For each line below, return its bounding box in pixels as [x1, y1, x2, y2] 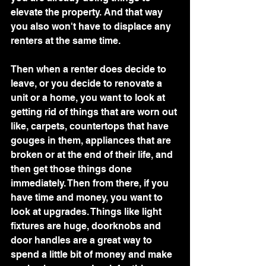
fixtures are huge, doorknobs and [11, 220, 163, 232]
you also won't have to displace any [11, 20, 173, 32]
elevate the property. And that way [11, 6, 165, 18]
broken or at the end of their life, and [11, 148, 175, 160]
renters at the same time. [11, 34, 121, 46]
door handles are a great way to [11, 234, 154, 246]
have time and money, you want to [11, 191, 165, 203]
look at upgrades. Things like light [11, 205, 164, 217]
